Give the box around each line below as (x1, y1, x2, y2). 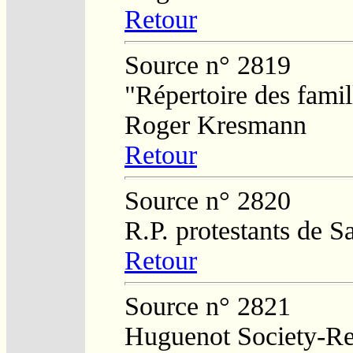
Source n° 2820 (124, 185, 291, 215)
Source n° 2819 (124, 50, 291, 80)
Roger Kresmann (124, 110, 307, 139)
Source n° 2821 (124, 291, 291, 321)
